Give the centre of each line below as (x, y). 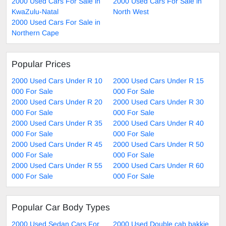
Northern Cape (35, 33)
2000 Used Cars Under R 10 (57, 80)
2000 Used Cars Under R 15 (158, 80)
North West (131, 11)
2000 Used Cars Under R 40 (158, 123)
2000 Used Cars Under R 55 (57, 165)
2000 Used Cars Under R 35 (57, 123)
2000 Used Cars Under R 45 (57, 144)
